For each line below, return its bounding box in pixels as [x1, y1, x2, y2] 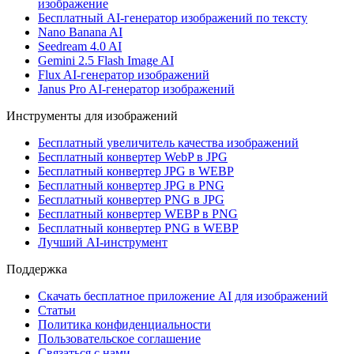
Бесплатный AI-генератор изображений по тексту [38, 11, 307, 24]
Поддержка [6, 262, 67, 276]
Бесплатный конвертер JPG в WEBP [38, 164, 234, 178]
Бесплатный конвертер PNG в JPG [38, 193, 224, 206]
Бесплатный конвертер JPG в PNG [38, 179, 224, 192]
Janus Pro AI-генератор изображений [38, 82, 235, 96]
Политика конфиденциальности [38, 318, 211, 331]
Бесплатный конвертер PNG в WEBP [38, 221, 239, 235]
